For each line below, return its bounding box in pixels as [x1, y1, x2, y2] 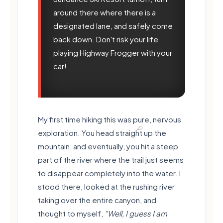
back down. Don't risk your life [53, 34, 158, 44]
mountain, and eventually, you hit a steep [38, 141, 178, 151]
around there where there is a [53, 7, 156, 17]
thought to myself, [38, 208, 105, 218]
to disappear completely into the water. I [38, 168, 181, 178]
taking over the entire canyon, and [38, 195, 156, 205]
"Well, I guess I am [105, 208, 167, 218]
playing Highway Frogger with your [53, 47, 172, 57]
